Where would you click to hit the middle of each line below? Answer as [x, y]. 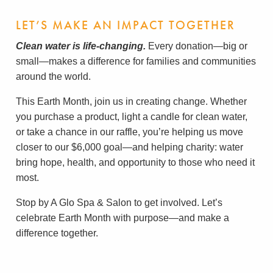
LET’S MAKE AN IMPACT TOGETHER [126, 25]
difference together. [57, 233]
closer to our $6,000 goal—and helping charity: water [129, 147]
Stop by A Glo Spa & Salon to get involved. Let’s [119, 203]
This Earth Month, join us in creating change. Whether [131, 101]
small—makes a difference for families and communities [136, 61]
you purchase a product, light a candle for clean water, [132, 117]
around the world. [53, 76]
